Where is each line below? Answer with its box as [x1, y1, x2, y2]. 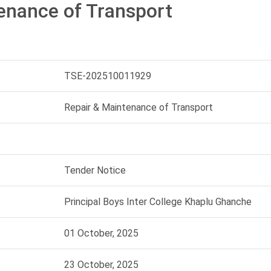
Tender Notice [64, 165, 126, 176]
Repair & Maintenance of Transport [64, 102, 213, 113]
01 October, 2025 [64, 227, 139, 239]
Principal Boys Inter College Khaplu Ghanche [64, 196, 252, 207]
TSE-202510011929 [64, 70, 151, 82]
